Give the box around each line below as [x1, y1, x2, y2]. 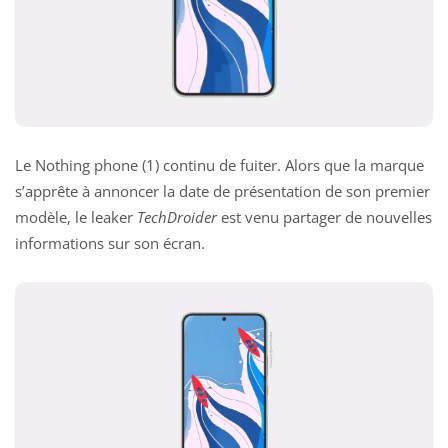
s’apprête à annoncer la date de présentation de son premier [15, 181, 430, 202]
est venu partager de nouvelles [217, 207, 432, 228]
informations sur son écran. [15, 233, 205, 254]
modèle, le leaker [15, 207, 137, 228]
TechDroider [137, 207, 217, 228]
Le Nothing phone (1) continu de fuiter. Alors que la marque [15, 155, 424, 176]
